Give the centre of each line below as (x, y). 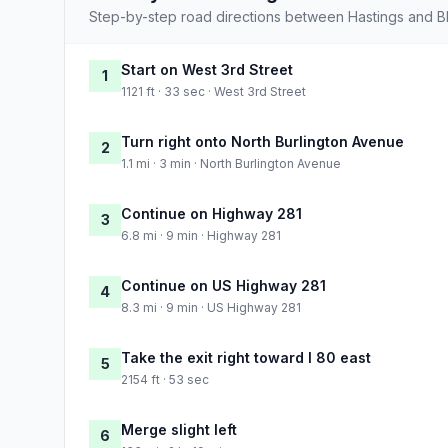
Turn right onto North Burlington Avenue (262, 141)
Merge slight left (179, 429)
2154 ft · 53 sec (165, 379)
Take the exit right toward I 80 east (246, 357)
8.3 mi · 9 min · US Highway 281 (211, 307)
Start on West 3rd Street (207, 69)
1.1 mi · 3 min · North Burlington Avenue (231, 163)
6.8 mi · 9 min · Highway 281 (201, 235)
